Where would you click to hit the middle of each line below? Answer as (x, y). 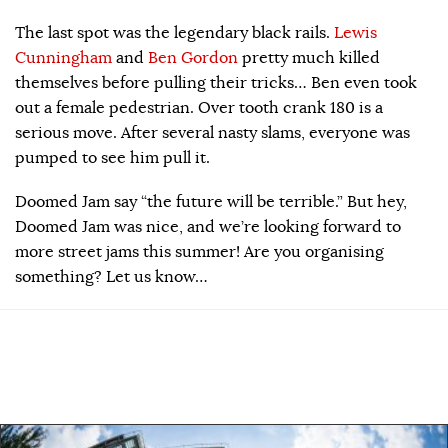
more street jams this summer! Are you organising (199, 251)
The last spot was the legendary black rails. (174, 32)
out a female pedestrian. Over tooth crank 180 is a (199, 107)
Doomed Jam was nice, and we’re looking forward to (208, 226)
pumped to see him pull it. (112, 157)
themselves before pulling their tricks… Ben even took (216, 82)
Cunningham (63, 57)
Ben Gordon (195, 57)
